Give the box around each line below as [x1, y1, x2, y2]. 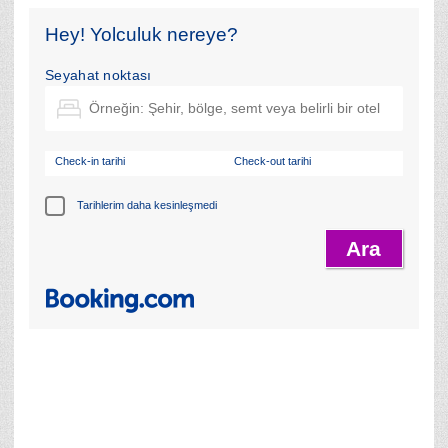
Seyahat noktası [45, 67, 152, 83]
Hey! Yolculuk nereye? [45, 23, 238, 45]
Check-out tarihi [234, 154, 311, 167]
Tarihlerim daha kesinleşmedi [77, 199, 218, 212]
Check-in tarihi [55, 154, 125, 167]
